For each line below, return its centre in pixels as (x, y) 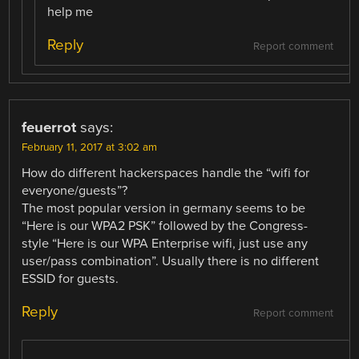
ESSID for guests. (71, 279)
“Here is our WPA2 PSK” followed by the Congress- (165, 226)
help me (71, 12)
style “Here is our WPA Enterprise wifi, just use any (165, 244)
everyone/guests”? (75, 191)
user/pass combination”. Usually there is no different (171, 262)
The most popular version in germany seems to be (164, 209)
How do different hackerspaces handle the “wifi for (166, 173)
